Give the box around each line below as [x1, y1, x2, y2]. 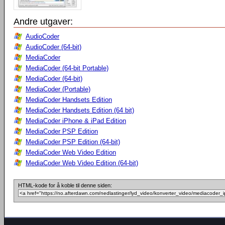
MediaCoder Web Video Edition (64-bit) [26, 159, 138, 167]
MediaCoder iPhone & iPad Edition [26, 117, 126, 125]
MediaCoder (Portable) [26, 85, 90, 93]
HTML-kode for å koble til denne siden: [18, 182, 112, 188]
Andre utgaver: [14, 17, 73, 27]
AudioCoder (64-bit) [26, 43, 81, 51]
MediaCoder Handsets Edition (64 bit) [26, 106, 134, 114]
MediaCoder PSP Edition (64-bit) [26, 138, 120, 146]
